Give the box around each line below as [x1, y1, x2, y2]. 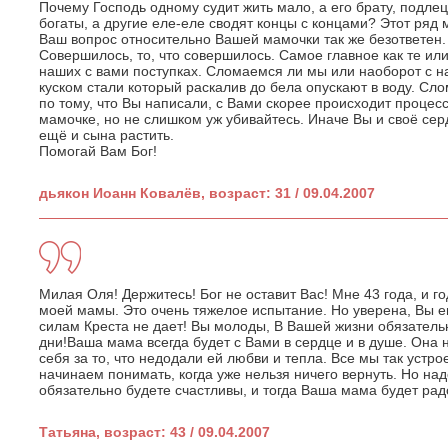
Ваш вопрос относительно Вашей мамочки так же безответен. [39, 30, 446, 47]
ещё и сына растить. [39, 126, 174, 143]
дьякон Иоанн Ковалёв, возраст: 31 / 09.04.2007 [39, 184, 375, 201]
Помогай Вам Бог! [39, 142, 157, 159]
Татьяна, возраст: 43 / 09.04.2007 [39, 423, 270, 440]
